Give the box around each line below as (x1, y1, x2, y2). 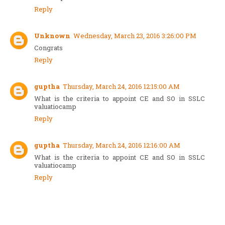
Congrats (34, 43, 63, 53)
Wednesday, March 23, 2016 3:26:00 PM (73, 31, 196, 41)
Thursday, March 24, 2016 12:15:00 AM (63, 82, 180, 91)
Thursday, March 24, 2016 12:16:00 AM (63, 141, 180, 150)
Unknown (34, 31, 70, 41)
